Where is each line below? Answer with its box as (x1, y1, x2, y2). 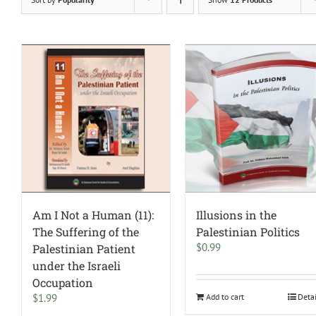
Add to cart (206, 291, 245, 303)
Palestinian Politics (196, 224, 300, 240)
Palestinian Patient (32, 241, 135, 257)
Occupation (32, 275, 93, 291)
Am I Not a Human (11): (32, 207, 154, 223)
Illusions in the (196, 207, 277, 223)
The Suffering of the (32, 224, 139, 240)
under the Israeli (32, 258, 121, 274)
